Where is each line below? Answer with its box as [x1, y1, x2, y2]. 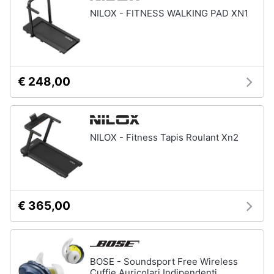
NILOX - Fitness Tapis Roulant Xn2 [90, 131, 239, 143]
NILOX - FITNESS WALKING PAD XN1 [90, 7, 248, 19]
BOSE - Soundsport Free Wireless [90, 256, 238, 267]
